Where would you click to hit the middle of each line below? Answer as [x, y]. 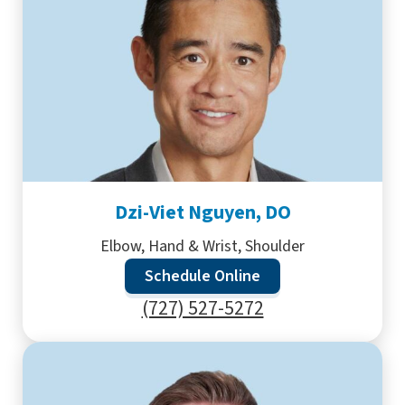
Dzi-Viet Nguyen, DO [202, 212]
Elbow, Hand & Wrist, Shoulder [202, 246]
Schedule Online [202, 276]
